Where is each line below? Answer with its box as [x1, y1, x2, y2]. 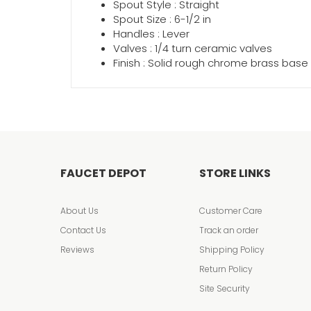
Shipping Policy [199, 244, 264, 255]
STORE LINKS [199, 165, 271, 181]
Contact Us [60, 224, 106, 236]
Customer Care [199, 205, 262, 217]
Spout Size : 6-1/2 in [113, 12, 211, 26]
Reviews [60, 244, 94, 255]
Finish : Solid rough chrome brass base [113, 56, 308, 70]
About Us [60, 205, 99, 217]
